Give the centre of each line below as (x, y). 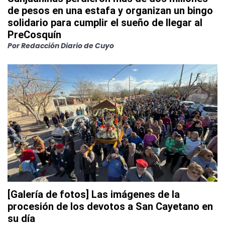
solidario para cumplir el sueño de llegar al (105, 22)
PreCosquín (34, 34)
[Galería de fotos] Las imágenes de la (94, 194)
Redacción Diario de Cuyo (68, 45)
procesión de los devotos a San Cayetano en (110, 206)
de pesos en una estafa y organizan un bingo (110, 10)
